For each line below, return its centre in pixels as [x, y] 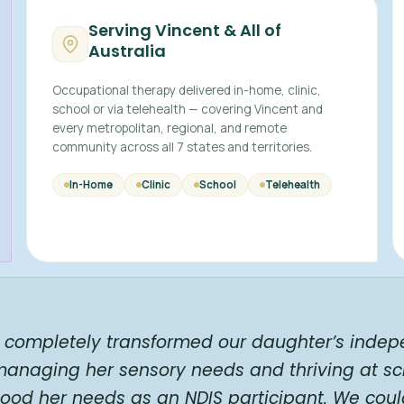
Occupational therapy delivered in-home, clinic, [187, 90]
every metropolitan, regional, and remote [170, 128]
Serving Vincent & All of [185, 30]
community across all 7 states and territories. [183, 147]
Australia [128, 51]
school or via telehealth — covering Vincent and [188, 109]
